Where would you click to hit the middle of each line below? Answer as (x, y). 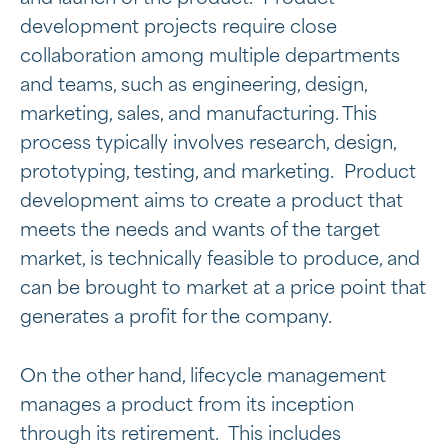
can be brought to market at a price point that (223, 289)
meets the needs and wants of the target (200, 231)
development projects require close (178, 28)
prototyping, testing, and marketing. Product (218, 173)
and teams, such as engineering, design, (193, 86)
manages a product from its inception (187, 406)
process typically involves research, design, (208, 144)
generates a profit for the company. (176, 318)
